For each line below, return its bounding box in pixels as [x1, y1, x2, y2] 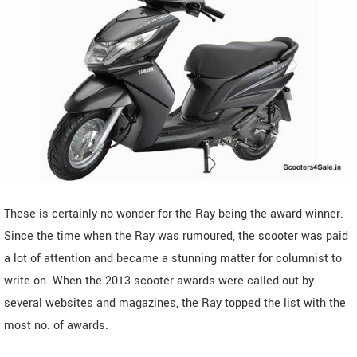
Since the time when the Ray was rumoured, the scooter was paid [4, 227, 348, 245]
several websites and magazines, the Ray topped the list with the [4, 294, 346, 312]
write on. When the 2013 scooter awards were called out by [4, 272, 314, 289]
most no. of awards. [4, 316, 108, 334]
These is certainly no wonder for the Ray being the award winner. [4, 205, 343, 222]
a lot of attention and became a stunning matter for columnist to [4, 249, 342, 267]
